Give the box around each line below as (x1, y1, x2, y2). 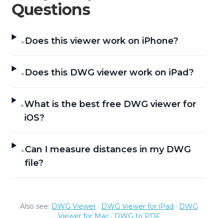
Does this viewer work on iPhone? (25, 36, 179, 46)
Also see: (20, 202, 50, 211)
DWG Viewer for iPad (101, 202, 174, 211)
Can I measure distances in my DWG (24, 144, 191, 155)
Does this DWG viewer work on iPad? (25, 67, 194, 78)
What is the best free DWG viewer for (24, 99, 197, 109)
